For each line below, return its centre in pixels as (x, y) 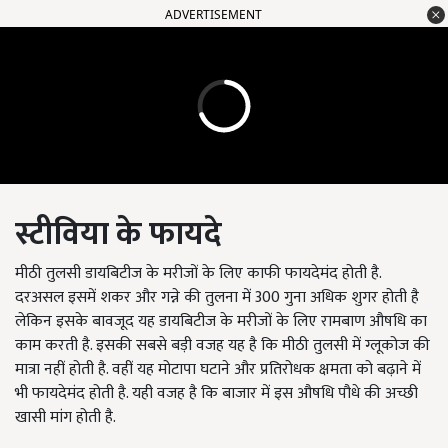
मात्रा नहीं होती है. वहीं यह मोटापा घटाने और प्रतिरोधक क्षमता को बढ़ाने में (218, 370)
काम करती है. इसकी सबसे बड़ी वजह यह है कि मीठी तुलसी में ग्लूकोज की (222, 346)
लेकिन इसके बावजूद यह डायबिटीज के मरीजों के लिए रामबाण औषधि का (221, 322)
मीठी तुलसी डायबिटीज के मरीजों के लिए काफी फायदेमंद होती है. (198, 274)
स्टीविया (62, 235)
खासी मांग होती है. (67, 418)
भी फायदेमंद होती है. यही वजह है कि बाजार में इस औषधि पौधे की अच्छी (216, 394)
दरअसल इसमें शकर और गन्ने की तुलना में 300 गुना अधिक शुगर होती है (217, 298)
